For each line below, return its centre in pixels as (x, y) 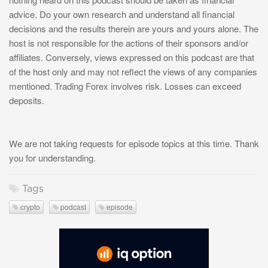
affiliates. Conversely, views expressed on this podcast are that (132, 57)
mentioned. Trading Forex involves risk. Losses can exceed (125, 86)
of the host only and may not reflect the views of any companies (133, 72)
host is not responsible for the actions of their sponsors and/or (129, 43)
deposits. (27, 100)
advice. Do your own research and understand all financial (122, 14)
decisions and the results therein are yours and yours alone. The (134, 29)
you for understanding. (52, 158)
